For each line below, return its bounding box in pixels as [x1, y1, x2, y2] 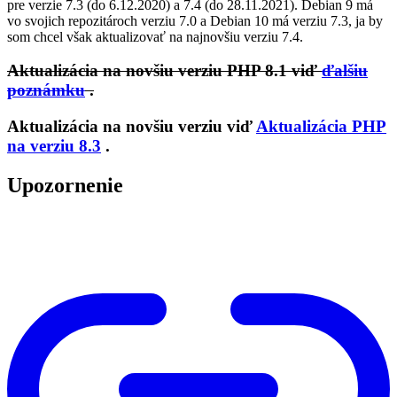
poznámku [7, 81, 85, 100]
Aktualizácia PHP [256, 117, 386, 136]
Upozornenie [7, 174, 123, 198]
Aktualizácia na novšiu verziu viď [7, 117, 256, 136]
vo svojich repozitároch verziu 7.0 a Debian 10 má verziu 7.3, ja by [7, 12, 383, 28]
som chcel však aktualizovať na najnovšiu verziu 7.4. [7, 28, 303, 44]
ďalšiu [322, 61, 368, 81]
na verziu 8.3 [7, 136, 101, 156]
